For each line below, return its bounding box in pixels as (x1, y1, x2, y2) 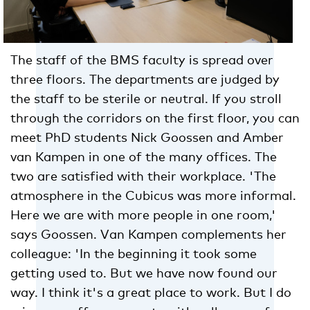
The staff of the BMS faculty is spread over (10, 52, 273, 68)
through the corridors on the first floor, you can (10, 110, 300, 126)
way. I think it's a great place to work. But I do (10, 284, 291, 300)
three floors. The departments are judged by (10, 71, 280, 87)
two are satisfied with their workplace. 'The (10, 168, 276, 184)
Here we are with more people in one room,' (10, 207, 276, 223)
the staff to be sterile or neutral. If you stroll (10, 91, 282, 107)
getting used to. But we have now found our (10, 265, 277, 281)
